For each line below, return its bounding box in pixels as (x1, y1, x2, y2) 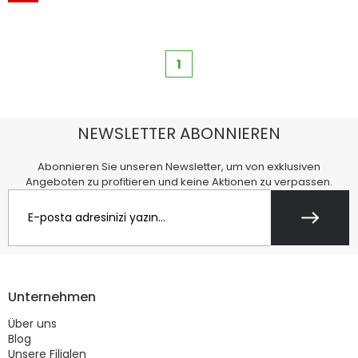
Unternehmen (8, 287, 96, 306)
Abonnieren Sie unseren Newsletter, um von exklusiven (38, 158, 320, 174)
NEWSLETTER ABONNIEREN (78, 121, 280, 145)
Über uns (8, 315, 57, 332)
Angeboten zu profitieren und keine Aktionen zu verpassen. (26, 173, 332, 189)
